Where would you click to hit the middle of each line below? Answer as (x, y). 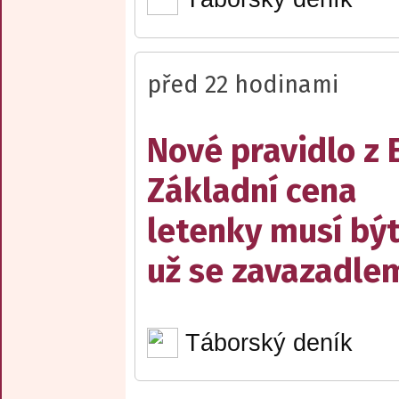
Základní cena (252, 191)
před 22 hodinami (243, 84)
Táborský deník (269, 342)
